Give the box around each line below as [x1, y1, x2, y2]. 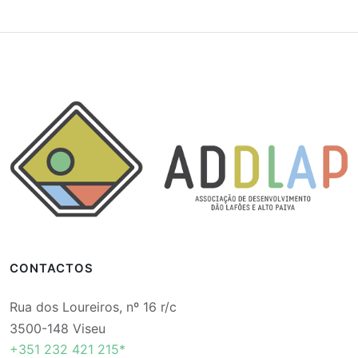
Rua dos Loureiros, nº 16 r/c [10, 298, 177, 315]
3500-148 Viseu [10, 320, 105, 336]
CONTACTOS [10, 261, 93, 276]
